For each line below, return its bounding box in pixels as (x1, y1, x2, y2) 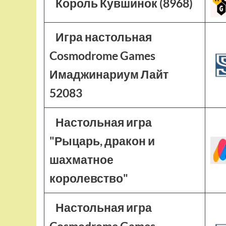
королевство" (49, 171, 128, 185)
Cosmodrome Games (49, 48, 155, 63)
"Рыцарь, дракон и (49, 134, 155, 148)
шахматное (49, 152, 114, 166)
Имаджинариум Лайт (49, 67, 168, 81)
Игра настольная (55, 30, 152, 44)
